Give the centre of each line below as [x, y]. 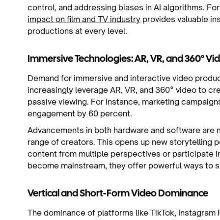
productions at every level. [77, 31]
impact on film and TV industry [84, 19]
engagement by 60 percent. [80, 113]
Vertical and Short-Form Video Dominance [118, 194]
